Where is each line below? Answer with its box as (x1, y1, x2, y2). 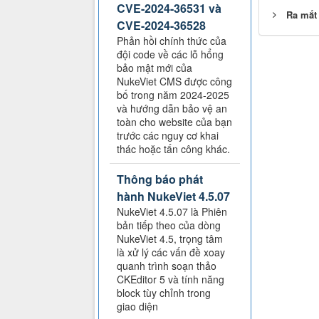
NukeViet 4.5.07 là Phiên (117, 204, 227, 219)
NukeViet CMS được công (117, 74, 232, 89)
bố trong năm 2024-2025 (117, 88, 229, 103)
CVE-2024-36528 (117, 17, 206, 34)
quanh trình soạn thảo (117, 258, 216, 273)
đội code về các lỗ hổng (117, 47, 224, 62)
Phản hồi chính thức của (117, 33, 226, 48)
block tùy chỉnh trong (117, 286, 211, 300)
